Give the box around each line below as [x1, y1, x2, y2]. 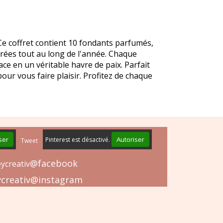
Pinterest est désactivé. [45, 135, 111, 144]
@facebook [30, 157, 78, 170]
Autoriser [116, 135, 144, 144]
